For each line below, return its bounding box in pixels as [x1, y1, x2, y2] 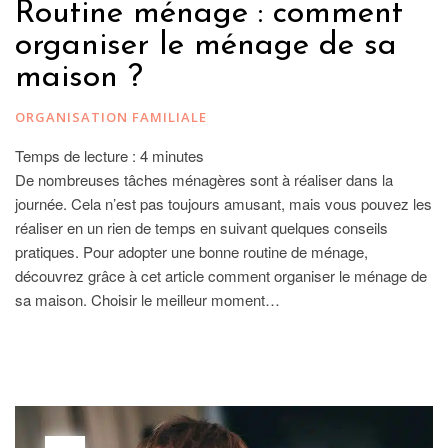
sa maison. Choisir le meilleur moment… [15, 288, 280, 310]
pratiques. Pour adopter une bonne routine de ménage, [15, 240, 368, 262]
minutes [152, 144, 204, 166]
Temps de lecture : [15, 144, 140, 166]
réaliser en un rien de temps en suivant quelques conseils [15, 216, 388, 238]
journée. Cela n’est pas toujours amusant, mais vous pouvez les [15, 192, 432, 214]
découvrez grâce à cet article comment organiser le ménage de [15, 264, 427, 286]
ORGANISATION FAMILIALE [15, 107, 207, 126]
